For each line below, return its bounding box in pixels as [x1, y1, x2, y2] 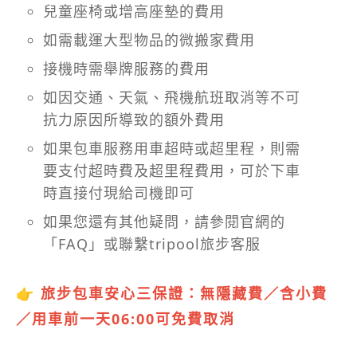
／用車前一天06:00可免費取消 [16, 309, 235, 329]
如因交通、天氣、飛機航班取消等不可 [43, 88, 300, 108]
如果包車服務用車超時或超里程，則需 [43, 139, 300, 159]
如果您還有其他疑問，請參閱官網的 [43, 212, 285, 232]
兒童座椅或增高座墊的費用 [43, 2, 225, 22]
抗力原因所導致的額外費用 [43, 110, 225, 130]
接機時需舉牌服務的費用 [43, 59, 210, 79]
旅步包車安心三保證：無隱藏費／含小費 [41, 284, 328, 304]
